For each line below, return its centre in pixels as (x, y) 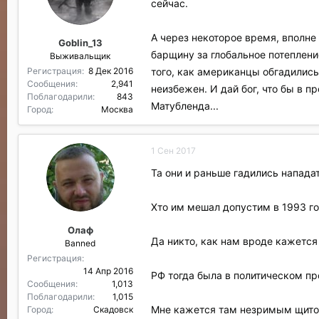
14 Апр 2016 (108, 271)
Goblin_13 (80, 43)
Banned (80, 243)
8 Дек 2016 (111, 71)
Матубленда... (185, 105)
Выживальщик (80, 56)
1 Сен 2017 (173, 151)
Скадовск (113, 309)
